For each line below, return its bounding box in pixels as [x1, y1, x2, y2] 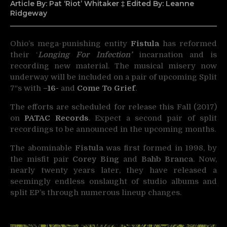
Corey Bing [72, 154, 119, 164]
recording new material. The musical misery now [10, 61, 217, 70]
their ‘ [10, 50, 39, 59]
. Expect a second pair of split [88, 113, 217, 123]
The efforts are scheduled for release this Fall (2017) [10, 102, 217, 111]
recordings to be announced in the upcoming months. [10, 124, 216, 134]
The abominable [10, 143, 72, 153]
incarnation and [132, 50, 211, 59]
